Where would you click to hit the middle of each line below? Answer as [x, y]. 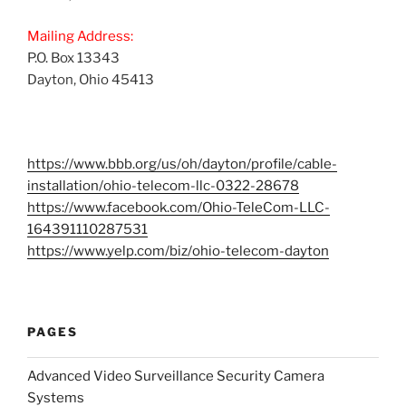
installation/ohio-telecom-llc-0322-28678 [163, 186]
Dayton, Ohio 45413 [91, 80]
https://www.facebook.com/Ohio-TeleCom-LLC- [179, 208]
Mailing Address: [80, 37]
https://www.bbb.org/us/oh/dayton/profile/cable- [182, 164]
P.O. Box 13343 [73, 58]
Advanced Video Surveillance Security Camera [176, 376]
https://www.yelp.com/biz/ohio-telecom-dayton [178, 251]
